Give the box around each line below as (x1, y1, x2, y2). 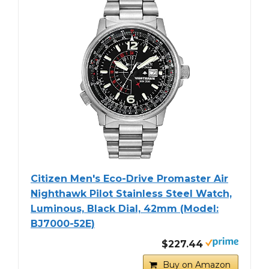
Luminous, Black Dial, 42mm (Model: (31, 203, 219, 215)
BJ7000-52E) (31, 218, 95, 230)
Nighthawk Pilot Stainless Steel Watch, (31, 188, 232, 200)
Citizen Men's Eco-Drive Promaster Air (31, 173, 228, 185)
